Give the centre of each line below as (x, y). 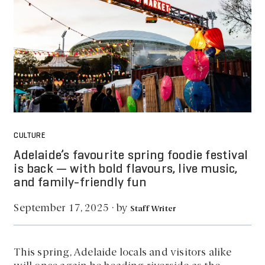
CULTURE (29, 136)
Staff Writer (153, 209)
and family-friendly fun (80, 183)
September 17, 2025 (62, 209)
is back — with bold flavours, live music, (126, 169)
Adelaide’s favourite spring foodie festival (131, 156)
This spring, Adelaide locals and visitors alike (122, 253)
